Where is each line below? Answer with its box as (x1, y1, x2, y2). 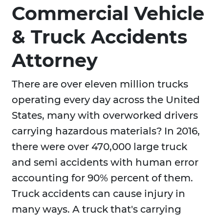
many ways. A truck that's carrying (12, 203, 181, 216)
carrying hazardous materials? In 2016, (12, 125, 200, 137)
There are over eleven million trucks (12, 78, 188, 90)
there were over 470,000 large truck (12, 141, 187, 153)
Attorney (12, 49, 98, 72)
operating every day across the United (12, 94, 200, 106)
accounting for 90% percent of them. (12, 172, 193, 184)
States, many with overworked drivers (12, 109, 198, 122)
